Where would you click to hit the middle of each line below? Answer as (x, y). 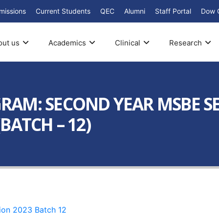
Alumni (135, 11)
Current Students (63, 11)
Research (185, 43)
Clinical (127, 43)
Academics (67, 43)
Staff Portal (173, 11)
